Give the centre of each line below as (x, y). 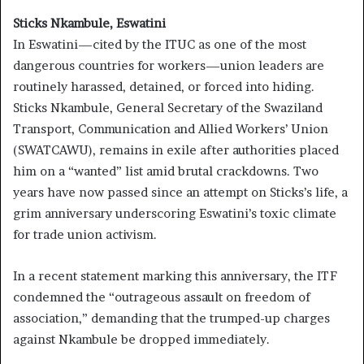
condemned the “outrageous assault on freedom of (162, 297)
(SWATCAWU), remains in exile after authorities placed (176, 150)
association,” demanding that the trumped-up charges (171, 318)
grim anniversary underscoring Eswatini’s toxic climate (175, 214)
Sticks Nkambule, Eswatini (89, 24)
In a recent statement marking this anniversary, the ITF (175, 276)
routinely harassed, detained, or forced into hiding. (164, 87)
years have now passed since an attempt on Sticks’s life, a (180, 193)
